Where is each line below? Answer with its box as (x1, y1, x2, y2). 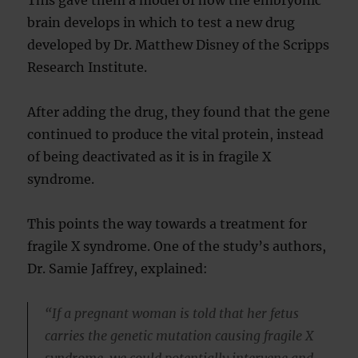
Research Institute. (27, 59, 148, 75)
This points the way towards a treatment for (27, 216, 308, 232)
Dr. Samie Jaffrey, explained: (27, 261, 209, 276)
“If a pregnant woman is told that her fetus (44, 305, 299, 321)
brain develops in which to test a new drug (27, 14, 296, 30)
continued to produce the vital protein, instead (27, 126, 324, 142)
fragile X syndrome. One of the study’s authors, (27, 238, 327, 254)
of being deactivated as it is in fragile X (27, 149, 272, 165)
